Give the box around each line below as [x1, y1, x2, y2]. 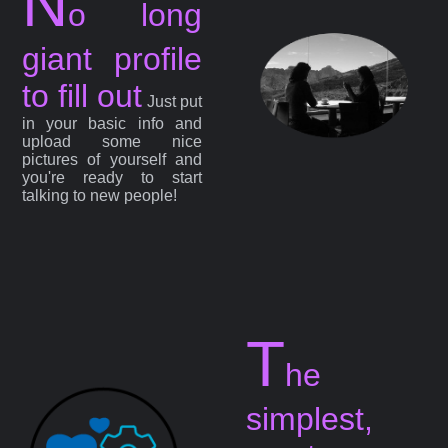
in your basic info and [22, 115, 202, 133]
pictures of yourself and [22, 151, 202, 169]
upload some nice [22, 133, 202, 151]
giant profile [22, 41, 202, 78]
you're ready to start [22, 169, 202, 187]
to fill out [22, 78, 143, 115]
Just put [142, 93, 202, 111]
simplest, [246, 401, 374, 438]
